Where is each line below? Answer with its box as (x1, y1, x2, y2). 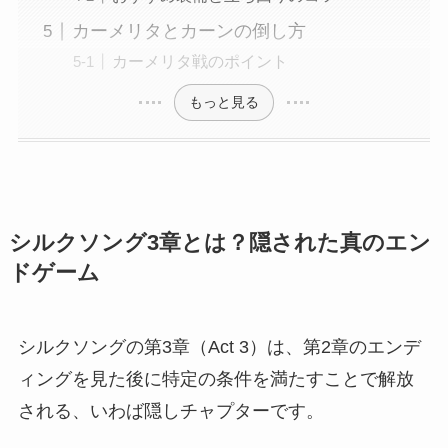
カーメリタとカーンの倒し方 (71, 21, 306, 42)
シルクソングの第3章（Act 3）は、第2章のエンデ (17, 336, 421, 357)
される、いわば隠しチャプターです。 (17, 400, 324, 421)
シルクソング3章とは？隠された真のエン (8, 230, 431, 255)
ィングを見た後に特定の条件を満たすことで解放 (17, 368, 414, 389)
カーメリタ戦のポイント (111, 52, 288, 71)
